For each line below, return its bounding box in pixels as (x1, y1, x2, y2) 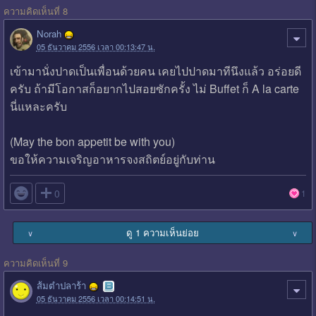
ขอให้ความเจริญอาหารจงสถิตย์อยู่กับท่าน (9, 150, 215, 167)
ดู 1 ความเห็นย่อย (126, 225, 200, 239)
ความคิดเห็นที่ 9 (3, 255, 68, 269)
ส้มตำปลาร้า (36, 278, 86, 292)
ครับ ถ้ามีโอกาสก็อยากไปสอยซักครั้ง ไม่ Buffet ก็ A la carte (9, 80, 299, 97)
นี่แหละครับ (9, 97, 67, 114)
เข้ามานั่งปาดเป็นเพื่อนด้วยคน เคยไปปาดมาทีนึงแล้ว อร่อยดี (9, 62, 301, 79)
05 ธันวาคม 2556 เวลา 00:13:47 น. (36, 41, 155, 53)
